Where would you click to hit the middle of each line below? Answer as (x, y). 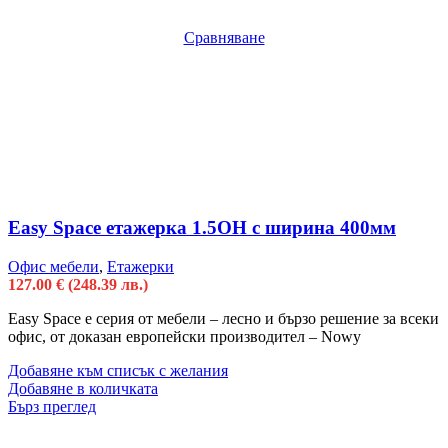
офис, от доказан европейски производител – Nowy (184, 336)
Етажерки (140, 266)
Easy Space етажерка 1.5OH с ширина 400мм (202, 227)
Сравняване (224, 38)
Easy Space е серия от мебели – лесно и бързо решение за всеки (223, 318)
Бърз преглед (52, 406)
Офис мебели (53, 266)
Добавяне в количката (83, 388)
